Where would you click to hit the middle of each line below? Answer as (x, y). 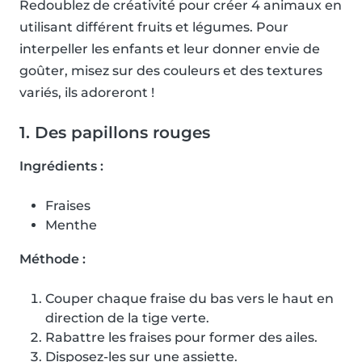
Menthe (71, 225)
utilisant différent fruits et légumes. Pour (154, 27)
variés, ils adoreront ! (87, 93)
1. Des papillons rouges (115, 133)
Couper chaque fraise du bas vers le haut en (189, 299)
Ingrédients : (61, 166)
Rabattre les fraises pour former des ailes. (181, 338)
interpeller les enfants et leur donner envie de (170, 49)
